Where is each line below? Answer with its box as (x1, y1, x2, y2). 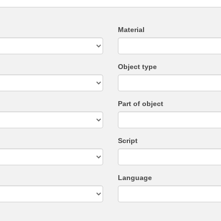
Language (118, 174, 152, 182)
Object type (118, 63, 157, 71)
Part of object (118, 100, 163, 108)
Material (118, 26, 145, 34)
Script (118, 137, 138, 145)
